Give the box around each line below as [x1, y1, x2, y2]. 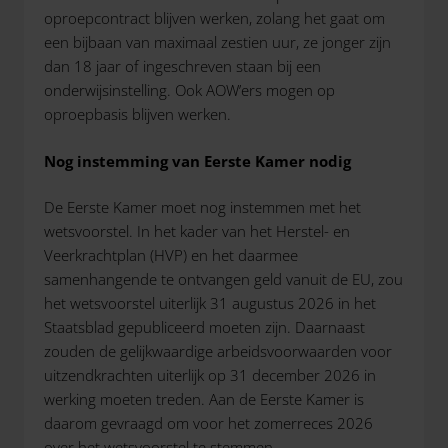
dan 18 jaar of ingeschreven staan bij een [44, 56, 321, 76]
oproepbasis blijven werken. [44, 104, 231, 124]
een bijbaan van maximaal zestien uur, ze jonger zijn [44, 32, 391, 52]
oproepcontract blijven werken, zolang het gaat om [44, 8, 385, 28]
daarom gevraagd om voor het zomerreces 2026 [44, 413, 373, 433]
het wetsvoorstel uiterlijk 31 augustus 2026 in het [44, 293, 376, 313]
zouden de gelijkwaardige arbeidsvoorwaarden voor [44, 341, 392, 361]
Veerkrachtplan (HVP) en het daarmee [44, 245, 298, 265]
